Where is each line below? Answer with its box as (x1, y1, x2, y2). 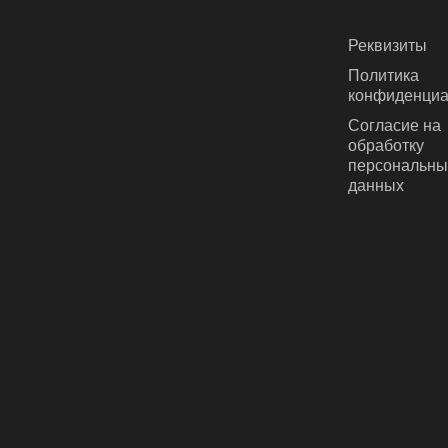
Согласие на (348, 116, 441, 134)
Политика (348, 66, 419, 84)
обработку (348, 136, 424, 154)
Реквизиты (348, 36, 427, 54)
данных (348, 176, 404, 194)
